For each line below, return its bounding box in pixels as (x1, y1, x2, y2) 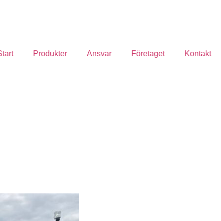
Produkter (33, 49, 67, 58)
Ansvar (87, 49, 111, 58)
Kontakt (184, 49, 211, 58)
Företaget (131, 49, 165, 58)
